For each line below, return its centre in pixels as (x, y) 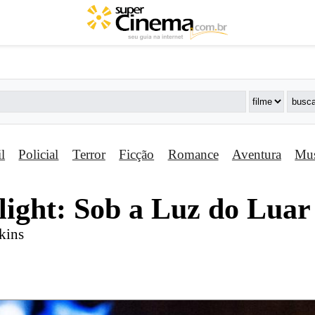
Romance (193, 155)
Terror (89, 155)
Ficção (137, 155)
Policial (39, 155)
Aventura (256, 155)
